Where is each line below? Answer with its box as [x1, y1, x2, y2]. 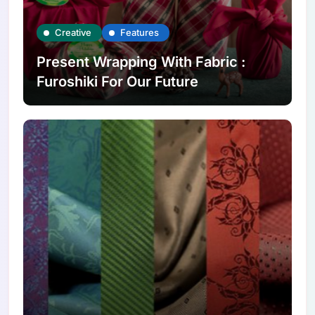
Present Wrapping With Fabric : [37, 53, 246, 71]
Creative [55, 27, 92, 39]
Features [120, 27, 160, 39]
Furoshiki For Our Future [37, 73, 199, 91]
